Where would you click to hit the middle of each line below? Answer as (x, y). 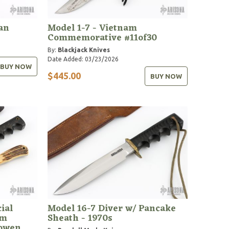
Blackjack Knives (84, 50)
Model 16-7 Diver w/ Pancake (112, 208)
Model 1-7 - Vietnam (93, 28)
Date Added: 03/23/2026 (83, 59)
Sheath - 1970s (80, 218)
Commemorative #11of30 (102, 38)
